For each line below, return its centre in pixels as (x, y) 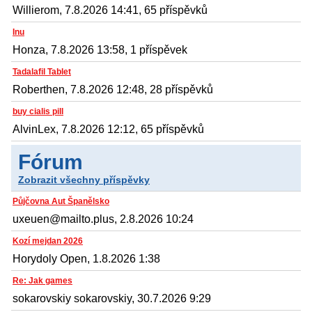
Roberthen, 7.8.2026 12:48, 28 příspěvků (113, 90)
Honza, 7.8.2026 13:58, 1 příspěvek (100, 50)
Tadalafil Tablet (42, 72)
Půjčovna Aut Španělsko (61, 202)
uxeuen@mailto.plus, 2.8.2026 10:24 (103, 219)
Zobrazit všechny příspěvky (84, 180)
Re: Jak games (42, 281)
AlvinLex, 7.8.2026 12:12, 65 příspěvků (108, 130)
